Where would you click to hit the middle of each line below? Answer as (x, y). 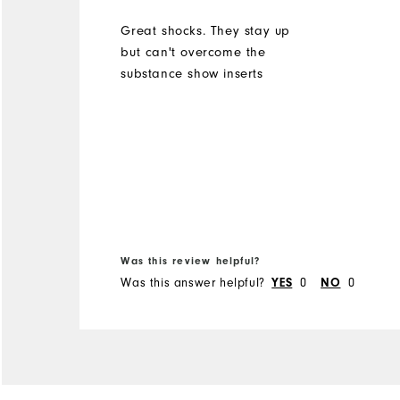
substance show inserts (192, 73)
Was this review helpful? (191, 260)
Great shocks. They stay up (205, 30)
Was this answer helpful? (193, 282)
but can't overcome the (193, 52)
